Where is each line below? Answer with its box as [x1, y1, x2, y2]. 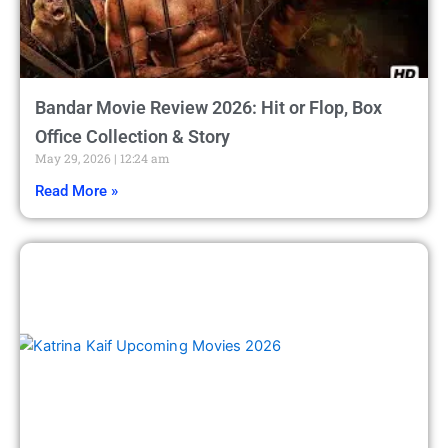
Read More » [35, 181, 118, 200]
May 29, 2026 [35, 149, 114, 166]
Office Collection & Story [35, 125, 230, 147]
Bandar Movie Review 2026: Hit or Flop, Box [35, 96, 382, 118]
